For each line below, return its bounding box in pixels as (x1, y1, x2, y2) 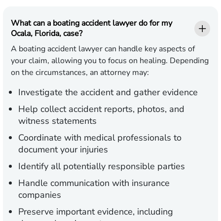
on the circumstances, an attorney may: (11, 67, 149, 78)
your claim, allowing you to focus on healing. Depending (11, 55, 209, 67)
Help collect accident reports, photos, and (18, 103, 184, 115)
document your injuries (18, 144, 108, 156)
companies (18, 189, 61, 201)
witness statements (18, 115, 97, 127)
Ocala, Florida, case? (11, 28, 82, 39)
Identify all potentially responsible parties (18, 160, 185, 173)
